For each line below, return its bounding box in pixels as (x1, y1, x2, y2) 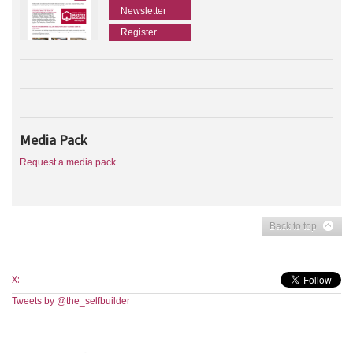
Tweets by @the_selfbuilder (12, 295, 130, 307)
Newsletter (121, 5, 166, 17)
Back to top (269, 220, 317, 232)
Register (121, 26, 157, 38)
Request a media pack (20, 156, 116, 168)
